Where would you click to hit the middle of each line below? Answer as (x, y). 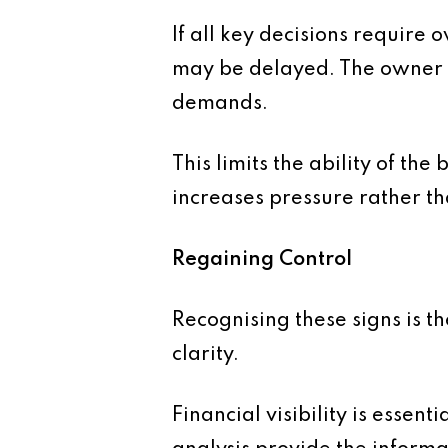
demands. (220, 104)
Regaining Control (262, 260)
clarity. (205, 355)
